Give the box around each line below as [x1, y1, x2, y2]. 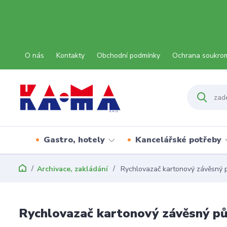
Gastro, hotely [44, 134, 105, 145]
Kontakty [56, 51, 85, 60]
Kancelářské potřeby [135, 134, 221, 145]
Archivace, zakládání [37, 164, 108, 174]
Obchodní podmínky [97, 51, 160, 60]
